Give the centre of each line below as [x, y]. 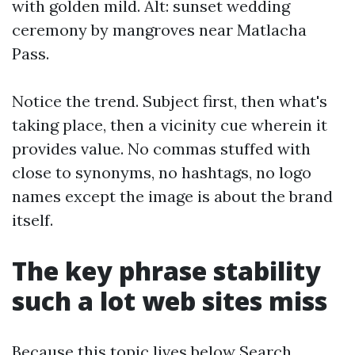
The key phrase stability [166, 271]
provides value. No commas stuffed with [161, 149]
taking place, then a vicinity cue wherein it [170, 125]
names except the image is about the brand [172, 197]
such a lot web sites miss [170, 301]
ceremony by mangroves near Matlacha [159, 30]
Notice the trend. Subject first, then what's [170, 101]
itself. [32, 220]
